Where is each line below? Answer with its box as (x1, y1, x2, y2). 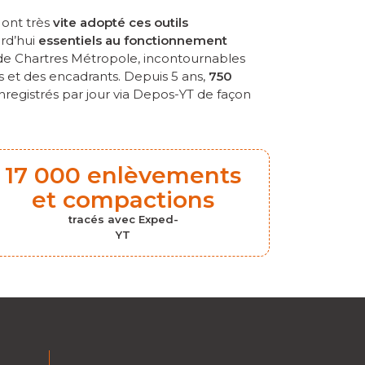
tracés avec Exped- (68, 212, 178, 226)
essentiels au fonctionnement (38, 32, 227, 48)
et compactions (32, 185, 215, 213)
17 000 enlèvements (5, 161, 242, 189)
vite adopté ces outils (53, 14, 188, 30)
